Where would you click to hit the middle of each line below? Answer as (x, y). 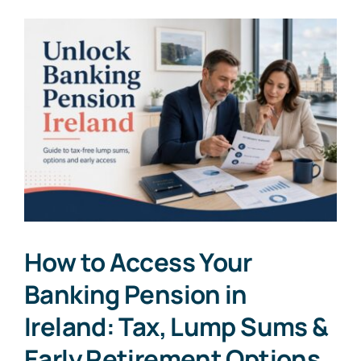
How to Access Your (138, 262)
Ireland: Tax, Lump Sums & (176, 327)
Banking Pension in (136, 295)
